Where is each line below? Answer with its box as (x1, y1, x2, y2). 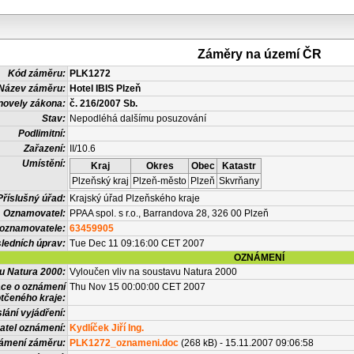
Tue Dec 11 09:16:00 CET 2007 (70, 238, 205, 249)
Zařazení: (24, 143, 66, 154)
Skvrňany (219, 175, 259, 186)
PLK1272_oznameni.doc (70, 337, 179, 348)
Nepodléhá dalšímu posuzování (70, 113, 206, 124)
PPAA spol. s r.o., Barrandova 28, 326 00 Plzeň (70, 208, 269, 219)
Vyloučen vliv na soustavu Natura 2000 (70, 266, 237, 277)
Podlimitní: (18, 128, 66, 139)
